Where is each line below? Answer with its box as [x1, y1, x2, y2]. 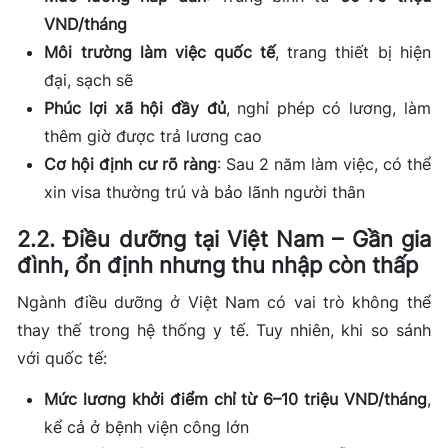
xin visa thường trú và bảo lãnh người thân [44, 181, 366, 202]
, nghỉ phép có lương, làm [225, 97, 431, 118]
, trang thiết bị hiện [275, 41, 431, 62]
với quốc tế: [17, 347, 108, 368]
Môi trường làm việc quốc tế [44, 41, 276, 62]
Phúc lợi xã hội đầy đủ [44, 97, 226, 118]
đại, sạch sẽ [44, 69, 134, 90]
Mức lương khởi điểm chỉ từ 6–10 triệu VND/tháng [44, 388, 427, 409]
